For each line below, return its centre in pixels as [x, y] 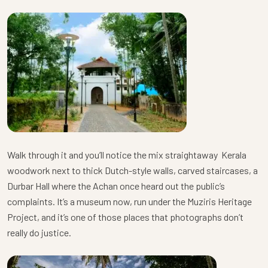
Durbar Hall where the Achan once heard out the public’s [116, 186]
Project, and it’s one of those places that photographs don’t [125, 217]
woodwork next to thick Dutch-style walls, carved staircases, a [133, 170]
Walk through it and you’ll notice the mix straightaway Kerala [127, 155]
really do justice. [39, 233]
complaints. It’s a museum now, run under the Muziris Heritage [130, 202]
